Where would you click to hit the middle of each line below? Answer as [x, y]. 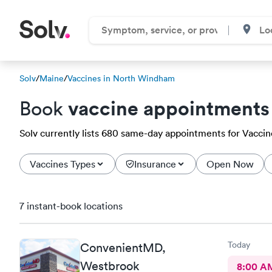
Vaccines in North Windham [121, 78]
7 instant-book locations [71, 206]
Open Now [230, 164]
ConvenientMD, [123, 247]
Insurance [155, 164]
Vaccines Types [63, 164]
